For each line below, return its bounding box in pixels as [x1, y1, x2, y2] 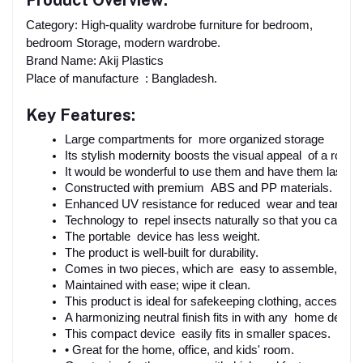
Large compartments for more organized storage [65, 133, 324, 147]
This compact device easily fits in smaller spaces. [65, 327, 331, 341]
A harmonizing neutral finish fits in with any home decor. [65, 311, 360, 325]
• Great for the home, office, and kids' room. [65, 344, 294, 357]
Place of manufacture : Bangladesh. [26, 72, 217, 86]
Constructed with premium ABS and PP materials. [65, 181, 332, 195]
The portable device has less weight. [65, 230, 260, 244]
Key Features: [26, 105, 135, 126]
